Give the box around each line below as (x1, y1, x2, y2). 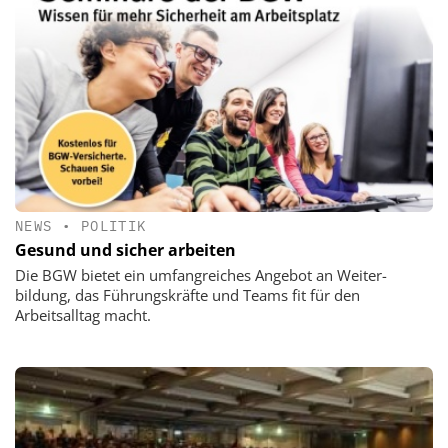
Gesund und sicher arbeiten (15, 239, 236, 262)
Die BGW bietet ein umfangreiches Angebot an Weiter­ (15, 265, 387, 286)
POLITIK (80, 217, 147, 235)
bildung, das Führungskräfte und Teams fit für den (15, 285, 360, 306)
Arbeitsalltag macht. (15, 305, 151, 326)
